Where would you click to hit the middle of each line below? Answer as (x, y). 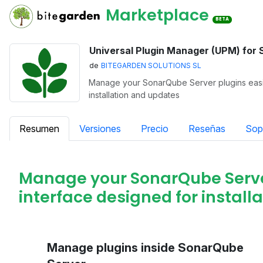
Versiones (100, 129)
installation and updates (134, 95)
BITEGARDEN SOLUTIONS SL (151, 65)
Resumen (39, 129)
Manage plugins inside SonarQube (145, 248)
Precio (155, 129)
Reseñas (207, 129)
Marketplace (157, 15)
